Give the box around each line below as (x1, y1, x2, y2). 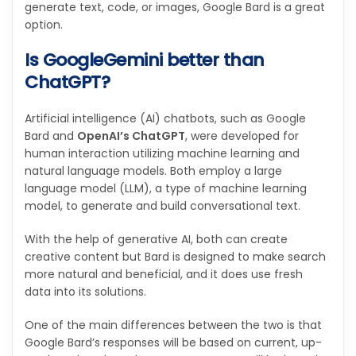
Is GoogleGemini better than (25, 48, 265, 73)
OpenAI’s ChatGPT (77, 128, 185, 145)
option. (25, 17, 63, 33)
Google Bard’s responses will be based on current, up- (25, 335, 322, 351)
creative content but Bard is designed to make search (25, 249, 326, 265)
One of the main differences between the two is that (25, 317, 322, 334)
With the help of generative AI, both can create (25, 231, 288, 248)
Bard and (25, 128, 77, 145)
